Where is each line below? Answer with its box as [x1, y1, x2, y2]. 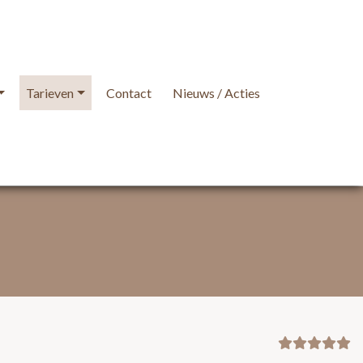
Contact [106, 85, 152, 101]
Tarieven [26, 85, 75, 101]
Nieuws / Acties [173, 85, 260, 101]
